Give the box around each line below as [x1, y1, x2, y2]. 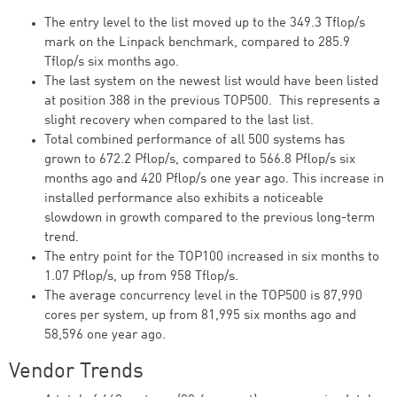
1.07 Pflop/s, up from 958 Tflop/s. [44, 270, 238, 284]
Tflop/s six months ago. [44, 56, 179, 69]
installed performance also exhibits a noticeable [44, 192, 323, 206]
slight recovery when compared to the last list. [44, 114, 314, 128]
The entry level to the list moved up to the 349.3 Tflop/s [44, 17, 365, 30]
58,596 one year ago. [44, 329, 166, 342]
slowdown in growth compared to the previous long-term [44, 212, 375, 225]
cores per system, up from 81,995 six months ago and [44, 309, 356, 323]
